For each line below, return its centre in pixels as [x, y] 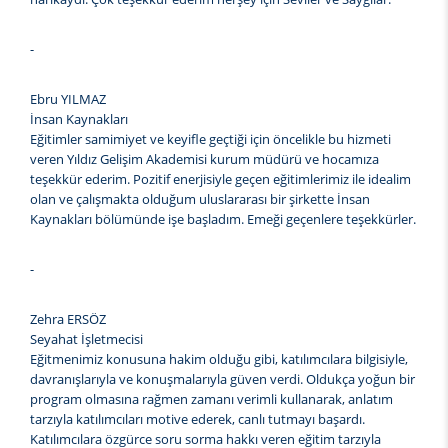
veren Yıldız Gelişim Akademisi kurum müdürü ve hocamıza [204, 159]
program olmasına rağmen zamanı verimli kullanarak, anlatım [211, 399]
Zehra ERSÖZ [68, 319]
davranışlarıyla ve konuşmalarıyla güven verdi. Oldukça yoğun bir [222, 379]
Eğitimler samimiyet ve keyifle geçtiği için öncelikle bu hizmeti [210, 139]
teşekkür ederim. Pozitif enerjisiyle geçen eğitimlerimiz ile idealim [220, 179]
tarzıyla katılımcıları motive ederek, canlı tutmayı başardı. [197, 419]
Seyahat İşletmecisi [86, 339]
